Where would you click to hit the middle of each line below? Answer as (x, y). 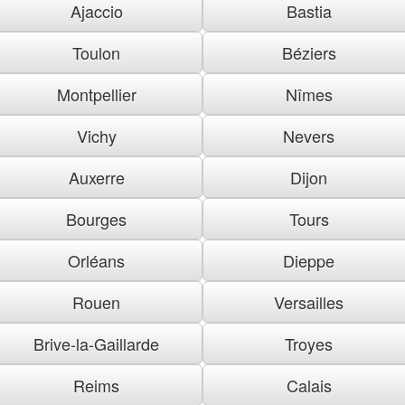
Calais (309, 385)
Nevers (309, 135)
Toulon (96, 52)
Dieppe (309, 260)
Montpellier (96, 94)
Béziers (309, 52)
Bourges (96, 218)
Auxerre (96, 177)
